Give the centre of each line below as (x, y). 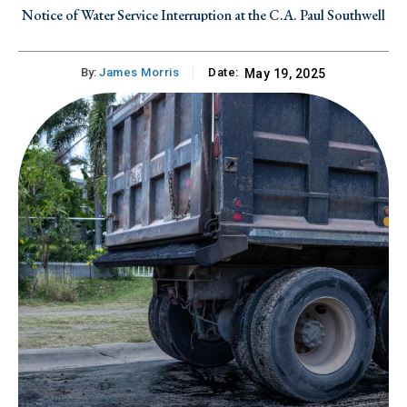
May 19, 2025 (285, 74)
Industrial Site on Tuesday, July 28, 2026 (203, 32)
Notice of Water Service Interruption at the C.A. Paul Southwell (203, 15)
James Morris (139, 73)
